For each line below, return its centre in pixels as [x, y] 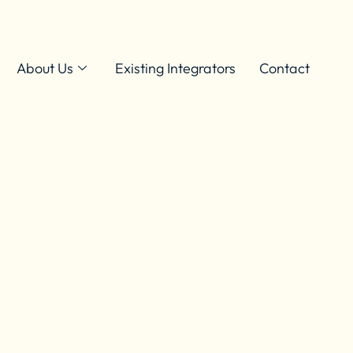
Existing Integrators [175, 68]
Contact [284, 68]
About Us [45, 68]
